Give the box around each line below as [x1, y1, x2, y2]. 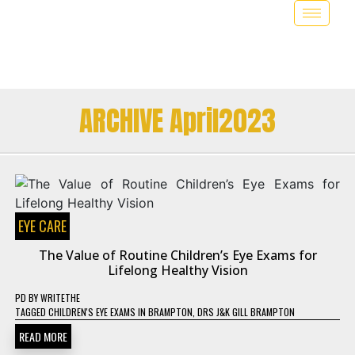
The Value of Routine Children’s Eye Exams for [38, 246, 317, 264]
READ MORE [19, 328, 67, 345]
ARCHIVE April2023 [79, 100, 276, 142]
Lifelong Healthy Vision [107, 261, 248, 279]
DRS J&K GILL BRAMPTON [197, 305, 295, 319]
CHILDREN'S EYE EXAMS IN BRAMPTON [48, 305, 193, 319]
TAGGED [15, 305, 48, 319]
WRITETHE [40, 291, 80, 304]
